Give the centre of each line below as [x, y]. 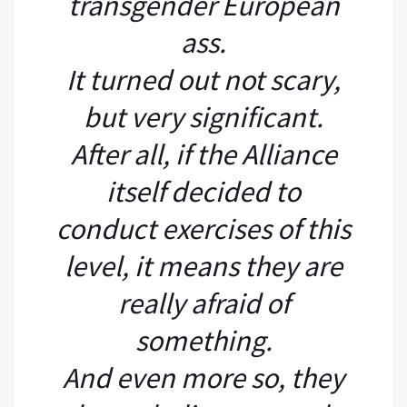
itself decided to [203, 191]
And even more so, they [203, 377]
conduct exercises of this [203, 228]
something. [203, 340]
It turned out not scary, [203, 79]
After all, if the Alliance [203, 154]
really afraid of [203, 303]
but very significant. [203, 117]
